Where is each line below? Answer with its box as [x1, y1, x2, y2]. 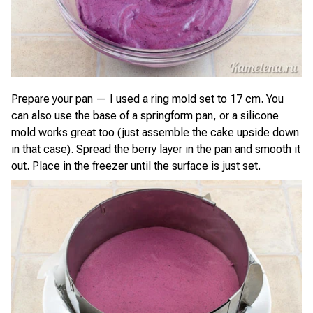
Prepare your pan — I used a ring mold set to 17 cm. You [11, 92, 284, 105]
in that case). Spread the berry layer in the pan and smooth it [11, 143, 300, 156]
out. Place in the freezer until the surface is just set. [11, 159, 261, 173]
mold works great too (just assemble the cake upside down [11, 126, 299, 139]
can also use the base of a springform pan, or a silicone [11, 109, 279, 122]
